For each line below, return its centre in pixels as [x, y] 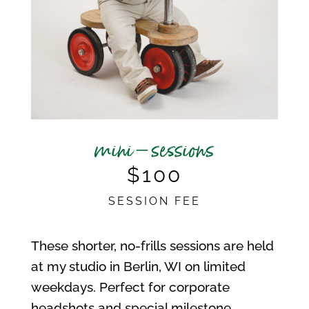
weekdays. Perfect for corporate [130, 287]
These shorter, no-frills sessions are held [152, 246]
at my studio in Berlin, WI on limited [138, 267]
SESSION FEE [154, 201]
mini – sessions [154, 150]
